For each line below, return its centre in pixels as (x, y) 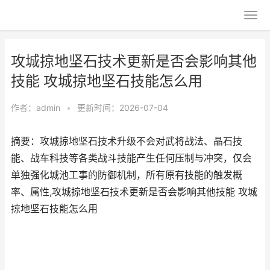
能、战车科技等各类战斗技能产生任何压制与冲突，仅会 (131, 158)
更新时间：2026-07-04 (123, 108)
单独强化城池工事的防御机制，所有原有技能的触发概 (127, 175)
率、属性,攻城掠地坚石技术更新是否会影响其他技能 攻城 (134, 192)
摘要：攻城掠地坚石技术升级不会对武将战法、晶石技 (127, 141)
